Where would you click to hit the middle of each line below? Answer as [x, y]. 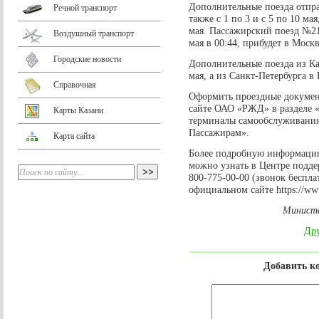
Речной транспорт [85, 8]
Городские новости [87, 59]
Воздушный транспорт [94, 33]
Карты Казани [78, 110]
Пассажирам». [219, 133]
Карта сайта [74, 136]
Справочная [75, 85]
